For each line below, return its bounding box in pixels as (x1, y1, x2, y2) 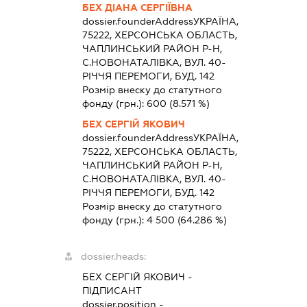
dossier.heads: (81, 251, 147, 262)
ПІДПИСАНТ (82, 285, 143, 297)
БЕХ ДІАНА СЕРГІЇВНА (82, 2, 193, 14)
